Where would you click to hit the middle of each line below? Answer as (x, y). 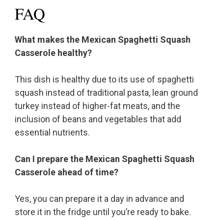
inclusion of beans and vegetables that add (98, 119)
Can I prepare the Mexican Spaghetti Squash (105, 159)
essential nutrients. (52, 133)
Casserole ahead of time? (67, 172)
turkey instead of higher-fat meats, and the (97, 106)
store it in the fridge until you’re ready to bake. (103, 212)
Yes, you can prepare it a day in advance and (99, 199)
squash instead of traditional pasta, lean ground (106, 93)
